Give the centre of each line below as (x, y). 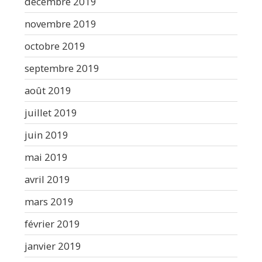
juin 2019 (46, 135)
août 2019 (48, 90)
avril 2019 (47, 179)
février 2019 (52, 223)
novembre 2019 (61, 23)
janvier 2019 (53, 246)
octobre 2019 (55, 46)
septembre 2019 (62, 68)
